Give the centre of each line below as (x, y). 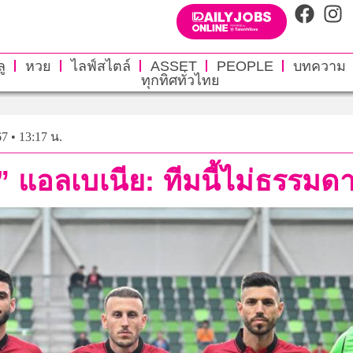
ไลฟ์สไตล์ (100, 66)
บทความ (319, 66)
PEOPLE (245, 66)
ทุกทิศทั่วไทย (180, 80)
